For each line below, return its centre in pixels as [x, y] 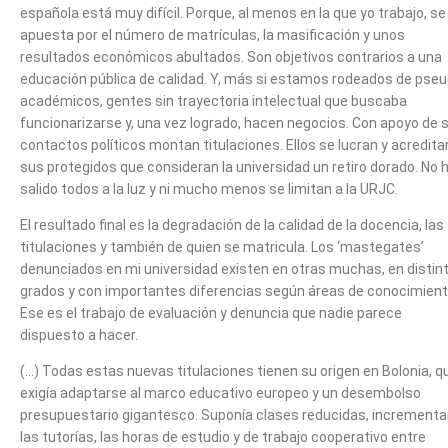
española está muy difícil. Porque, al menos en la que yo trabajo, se [233, 12]
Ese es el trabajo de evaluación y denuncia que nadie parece [211, 312]
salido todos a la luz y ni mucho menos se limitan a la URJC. [209, 188]
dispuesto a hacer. [79, 334]
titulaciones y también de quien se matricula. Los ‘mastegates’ [222, 246]
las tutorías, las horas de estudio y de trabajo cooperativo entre [223, 436]
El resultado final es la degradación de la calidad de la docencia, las [232, 224]
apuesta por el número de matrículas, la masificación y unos [212, 34]
